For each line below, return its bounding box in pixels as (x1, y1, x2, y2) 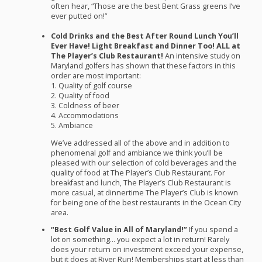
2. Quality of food (50, 91, 111, 101)
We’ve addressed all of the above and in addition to (50, 137, 230, 148)
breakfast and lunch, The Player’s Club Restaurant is (50, 177, 231, 188)
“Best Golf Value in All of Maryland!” (50, 225, 187, 235)
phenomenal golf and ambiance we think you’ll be (50, 147, 223, 158)
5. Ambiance (50, 120, 93, 131)
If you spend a (187, 225, 238, 235)
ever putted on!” (50, 11, 107, 22)
